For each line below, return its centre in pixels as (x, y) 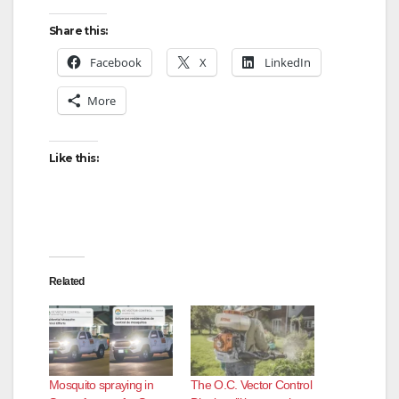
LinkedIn (288, 62)
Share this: (78, 30)
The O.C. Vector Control (251, 385)
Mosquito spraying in (102, 385)
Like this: (73, 158)
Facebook (116, 62)
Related (67, 281)
